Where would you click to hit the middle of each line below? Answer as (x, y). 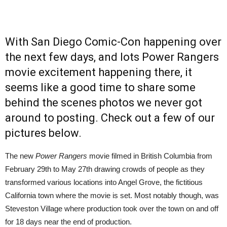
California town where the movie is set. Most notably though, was (112, 195)
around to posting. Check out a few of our (110, 118)
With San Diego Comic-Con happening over (113, 42)
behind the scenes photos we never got (104, 102)
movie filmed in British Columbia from (150, 156)
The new (20, 156)
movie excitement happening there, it (99, 72)
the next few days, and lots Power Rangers (112, 57)
